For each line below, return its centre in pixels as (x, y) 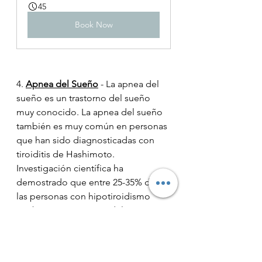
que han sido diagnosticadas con (87, 140)
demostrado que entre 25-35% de (87, 182)
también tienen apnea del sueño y (88, 211)
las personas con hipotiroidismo (85, 196)
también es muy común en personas (93, 126)
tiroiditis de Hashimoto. (67, 154)
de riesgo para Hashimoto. (72, 239)
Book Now (94, 25)
